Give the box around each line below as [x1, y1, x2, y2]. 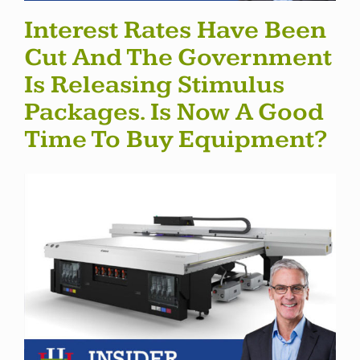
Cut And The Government [24, 43, 332, 73]
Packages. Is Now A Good [24, 97, 324, 128]
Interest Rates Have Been [24, 15, 326, 46]
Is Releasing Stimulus [24, 70, 284, 100]
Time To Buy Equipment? [24, 125, 327, 155]
